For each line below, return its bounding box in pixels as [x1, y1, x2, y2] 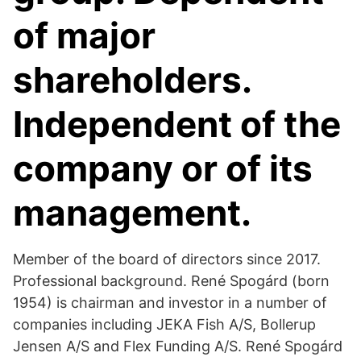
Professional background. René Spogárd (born [13, 272, 330, 289]
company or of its [13, 147, 313, 190]
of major [13, 14, 156, 57]
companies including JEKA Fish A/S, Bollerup [13, 316, 316, 333]
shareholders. [13, 58, 251, 102]
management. [13, 191, 251, 234]
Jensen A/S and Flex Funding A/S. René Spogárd [13, 338, 342, 355]
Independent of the [13, 102, 341, 146]
